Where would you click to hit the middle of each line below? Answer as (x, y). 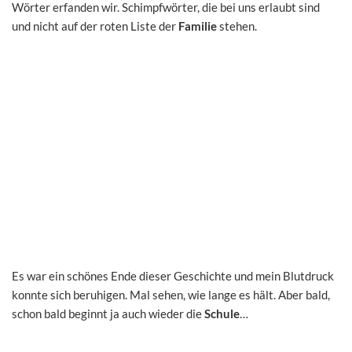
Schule (222, 313)
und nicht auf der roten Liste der (95, 26)
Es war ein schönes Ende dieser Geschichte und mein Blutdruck (173, 275)
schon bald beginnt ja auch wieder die (108, 313)
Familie (199, 26)
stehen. (238, 26)
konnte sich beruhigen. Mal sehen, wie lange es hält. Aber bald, (171, 294)
